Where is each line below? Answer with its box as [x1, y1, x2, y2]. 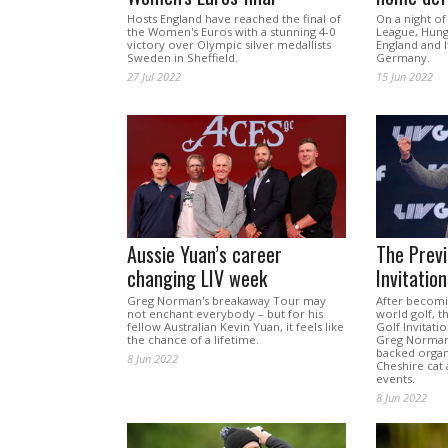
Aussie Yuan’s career [127, 239, 282, 270]
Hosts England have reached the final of [127, 11, 341, 27]
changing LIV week [127, 263, 267, 294]
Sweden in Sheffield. [127, 50, 238, 66]
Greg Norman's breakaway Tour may [127, 293, 326, 309]
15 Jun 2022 [375, 69, 433, 85]
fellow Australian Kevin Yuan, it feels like [127, 319, 344, 335]
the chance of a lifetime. [127, 332, 259, 348]
